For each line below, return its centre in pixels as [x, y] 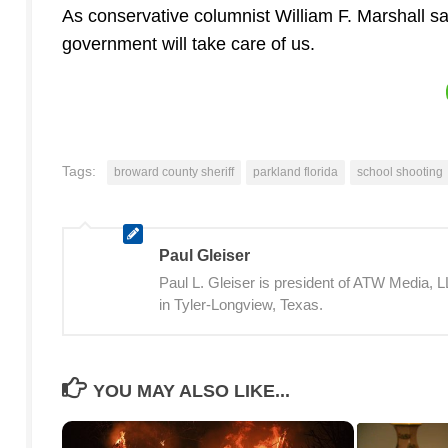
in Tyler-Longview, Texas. [241, 305]
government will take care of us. [188, 44]
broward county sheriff [174, 172]
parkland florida [295, 172]
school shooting [400, 172]
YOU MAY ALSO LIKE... [191, 391]
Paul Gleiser [204, 256]
